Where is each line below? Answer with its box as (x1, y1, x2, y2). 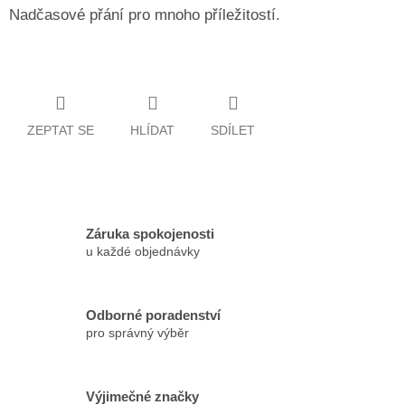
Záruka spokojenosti (86, 226, 214, 242)
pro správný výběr (86, 325, 189, 341)
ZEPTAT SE (27, 122, 94, 137)
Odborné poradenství (86, 307, 221, 324)
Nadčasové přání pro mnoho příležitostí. (9, 6, 280, 24)
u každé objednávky (86, 244, 200, 259)
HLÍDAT (130, 122, 174, 137)
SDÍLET (211, 122, 255, 137)
